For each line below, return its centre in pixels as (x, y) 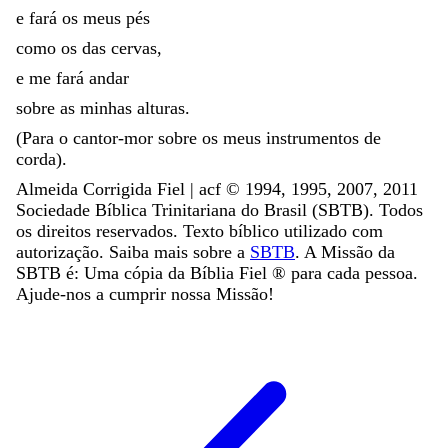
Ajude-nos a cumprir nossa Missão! (145, 293)
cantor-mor (115, 137)
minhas (108, 107)
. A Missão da (345, 251)
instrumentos (315, 137)
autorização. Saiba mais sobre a (130, 251)
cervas (134, 47)
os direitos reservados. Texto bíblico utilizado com (199, 230)
